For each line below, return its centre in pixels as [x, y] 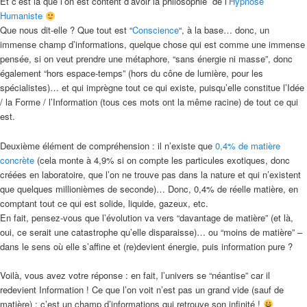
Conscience [156, 30]
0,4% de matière [248, 145]
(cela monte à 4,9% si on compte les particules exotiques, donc [162, 160]
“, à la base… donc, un [224, 30]
